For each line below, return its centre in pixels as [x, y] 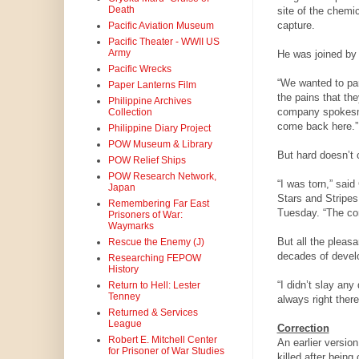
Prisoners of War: [145, 215]
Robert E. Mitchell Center [162, 340]
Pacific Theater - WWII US [163, 42]
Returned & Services [153, 313]
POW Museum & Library [160, 145]
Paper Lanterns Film [152, 85]
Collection [130, 113]
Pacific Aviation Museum [161, 26]
